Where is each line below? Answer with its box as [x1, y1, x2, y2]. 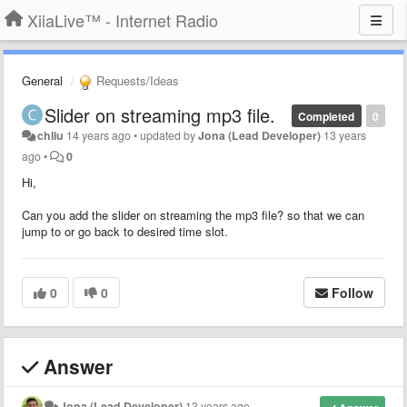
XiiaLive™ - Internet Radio [27, 8, 218, 32]
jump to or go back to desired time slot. [22, 222, 228, 240]
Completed [298, 107, 355, 124]
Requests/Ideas [93, 72, 179, 89]
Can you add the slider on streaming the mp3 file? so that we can [22, 205, 364, 223]
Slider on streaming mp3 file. [45, 101, 275, 128]
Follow [332, 283, 373, 302]
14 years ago [66, 126, 132, 144]
